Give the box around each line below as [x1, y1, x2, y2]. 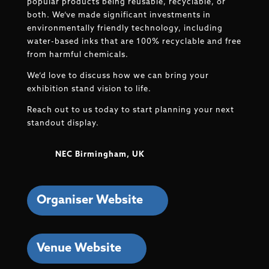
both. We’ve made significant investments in [26, 11, 211, 20]
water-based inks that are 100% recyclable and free [26, 38, 241, 46]
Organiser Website [36, 195, 143, 207]
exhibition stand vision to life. [26, 85, 151, 94]
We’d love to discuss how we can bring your [26, 72, 209, 80]
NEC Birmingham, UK [55, 151, 145, 159]
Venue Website [36, 243, 121, 255]
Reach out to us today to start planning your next [26, 106, 234, 115]
